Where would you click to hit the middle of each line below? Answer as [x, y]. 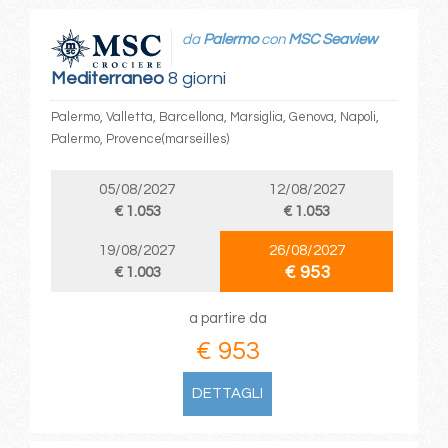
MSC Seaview [332, 39]
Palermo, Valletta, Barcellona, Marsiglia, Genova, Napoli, [214, 117]
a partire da [227, 319]
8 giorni [194, 79]
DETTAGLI [228, 394]
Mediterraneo [107, 79]
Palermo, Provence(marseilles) [139, 139]
